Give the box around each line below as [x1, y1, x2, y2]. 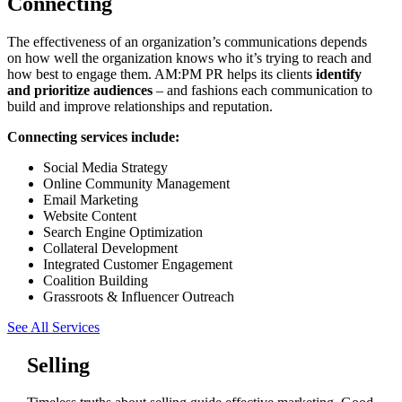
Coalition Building [43, 272, 148, 288]
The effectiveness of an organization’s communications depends [7, 33, 367, 49]
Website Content [43, 207, 136, 223]
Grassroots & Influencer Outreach [43, 288, 234, 304]
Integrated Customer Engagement [43, 256, 232, 272]
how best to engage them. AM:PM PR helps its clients [7, 66, 316, 82]
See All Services [7, 319, 100, 335]
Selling [26, 353, 90, 377]
